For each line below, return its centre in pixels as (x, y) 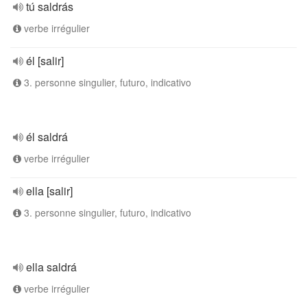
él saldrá (47, 137)
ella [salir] (49, 191)
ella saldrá (51, 267)
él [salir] (45, 61)
